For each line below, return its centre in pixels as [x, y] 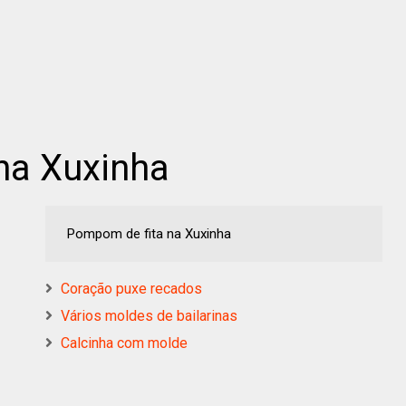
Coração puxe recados [131, 288]
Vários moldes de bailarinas [149, 315]
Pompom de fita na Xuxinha [149, 233]
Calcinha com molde [124, 343]
